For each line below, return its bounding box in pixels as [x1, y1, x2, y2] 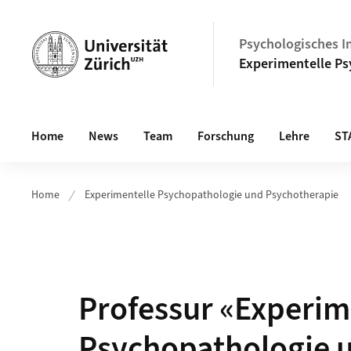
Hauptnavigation [31, 111, 129, 131]
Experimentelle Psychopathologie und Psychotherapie [85, 187, 338, 203]
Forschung [197, 128, 254, 145]
